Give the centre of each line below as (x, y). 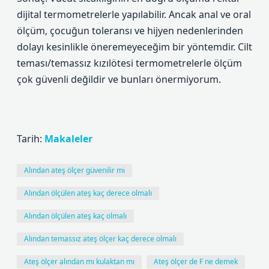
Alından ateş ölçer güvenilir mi (74, 170)
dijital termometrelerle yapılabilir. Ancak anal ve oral (134, 14)
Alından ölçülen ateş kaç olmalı (75, 216)
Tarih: (31, 139)
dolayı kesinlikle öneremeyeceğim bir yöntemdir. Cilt (134, 47)
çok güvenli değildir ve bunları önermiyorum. (119, 79)
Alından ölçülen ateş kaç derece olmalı (88, 193)
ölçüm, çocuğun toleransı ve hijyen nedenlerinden (130, 31)
